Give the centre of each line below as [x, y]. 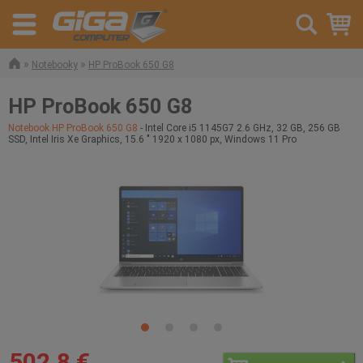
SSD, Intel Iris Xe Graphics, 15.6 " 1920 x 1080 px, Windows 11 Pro [152, 139]
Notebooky [55, 65]
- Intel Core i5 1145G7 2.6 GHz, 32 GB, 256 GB [239, 128]
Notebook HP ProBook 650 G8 [73, 128]
